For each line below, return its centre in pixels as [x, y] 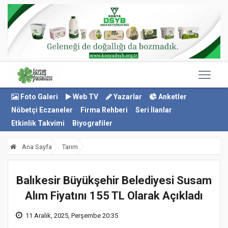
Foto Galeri [38, 97]
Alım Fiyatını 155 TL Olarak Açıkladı [114, 196]
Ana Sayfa [36, 147]
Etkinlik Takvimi [38, 123]
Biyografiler [92, 123]
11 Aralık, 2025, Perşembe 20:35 [72, 216]
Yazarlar [127, 97]
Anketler [172, 97]
